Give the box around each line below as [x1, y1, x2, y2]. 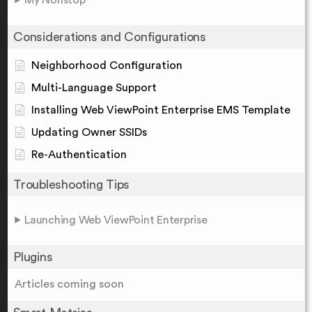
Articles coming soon [15, 279, 124, 290]
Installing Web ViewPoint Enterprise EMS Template [31, 104, 290, 116]
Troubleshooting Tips [13, 178, 130, 192]
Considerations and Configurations [13, 31, 206, 44]
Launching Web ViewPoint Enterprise [24, 214, 208, 226]
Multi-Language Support [31, 82, 157, 94]
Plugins [13, 251, 53, 264]
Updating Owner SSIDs [31, 127, 147, 139]
